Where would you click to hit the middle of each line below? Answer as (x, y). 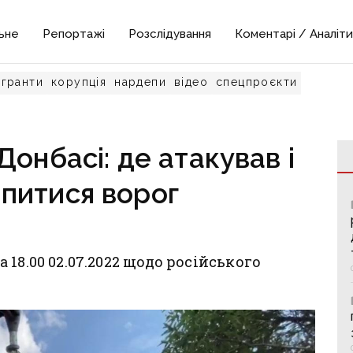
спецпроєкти (257, 82)
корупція (79, 82)
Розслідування (170, 34)
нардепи (141, 82)
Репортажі (74, 34)
